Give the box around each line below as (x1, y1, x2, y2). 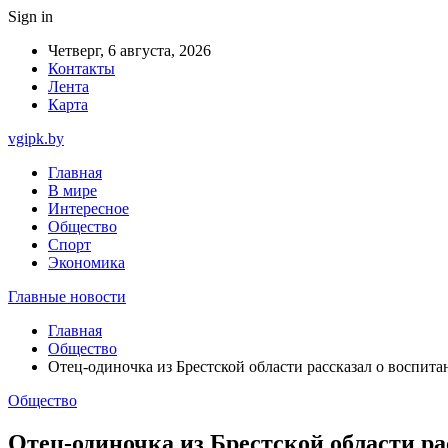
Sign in (8, 8, 53, 25)
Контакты (48, 60, 115, 77)
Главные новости (8, 288, 126, 305)
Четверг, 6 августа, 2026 (48, 42, 211, 59)
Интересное (48, 200, 129, 217)
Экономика (48, 254, 125, 271)
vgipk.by (8, 130, 64, 147)
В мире (48, 182, 97, 199)
